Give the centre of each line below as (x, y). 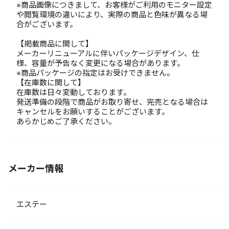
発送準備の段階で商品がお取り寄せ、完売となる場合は (112, 102)
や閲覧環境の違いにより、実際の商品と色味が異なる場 (112, 15)
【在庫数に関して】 (51, 83)
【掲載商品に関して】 (55, 44)
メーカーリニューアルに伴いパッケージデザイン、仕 (108, 53)
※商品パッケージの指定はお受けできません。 (95, 73)
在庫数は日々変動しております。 (74, 92)
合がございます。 (47, 24)
